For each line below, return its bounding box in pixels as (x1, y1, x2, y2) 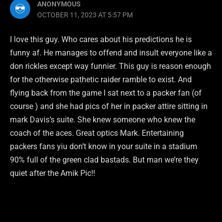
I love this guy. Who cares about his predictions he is (10, 34, 192, 44)
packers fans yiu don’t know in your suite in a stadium (10, 141, 197, 151)
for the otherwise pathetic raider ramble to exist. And (10, 74, 192, 84)
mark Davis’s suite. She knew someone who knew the (10, 114, 195, 124)
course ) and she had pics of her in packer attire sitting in (10, 101, 208, 111)
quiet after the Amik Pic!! (10, 168, 95, 178)
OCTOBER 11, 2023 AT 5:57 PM (37, 10, 133, 19)
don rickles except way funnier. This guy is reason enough (10, 61, 211, 71)
